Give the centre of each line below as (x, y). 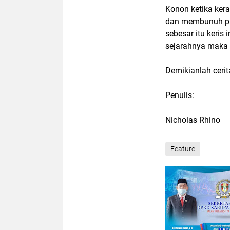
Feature (183, 149)
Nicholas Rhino (193, 120)
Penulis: (180, 95)
